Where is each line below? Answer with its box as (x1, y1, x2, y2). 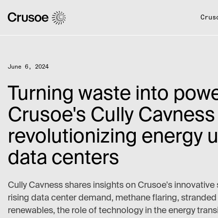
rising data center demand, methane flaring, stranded (8, 194, 217, 202)
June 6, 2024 (8, 64, 49, 70)
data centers (8, 149, 119, 168)
